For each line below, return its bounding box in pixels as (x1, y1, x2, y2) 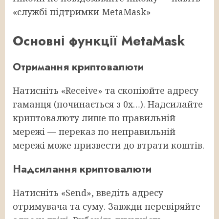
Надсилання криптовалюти (13, 161, 152, 177)
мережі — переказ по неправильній (13, 126, 175, 138)
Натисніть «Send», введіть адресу (13, 187, 163, 199)
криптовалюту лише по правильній (13, 112, 175, 124)
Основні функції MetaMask (13, 31, 185, 50)
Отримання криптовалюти (13, 59, 144, 75)
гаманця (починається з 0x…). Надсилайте (13, 98, 203, 110)
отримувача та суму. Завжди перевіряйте (13, 200, 200, 213)
